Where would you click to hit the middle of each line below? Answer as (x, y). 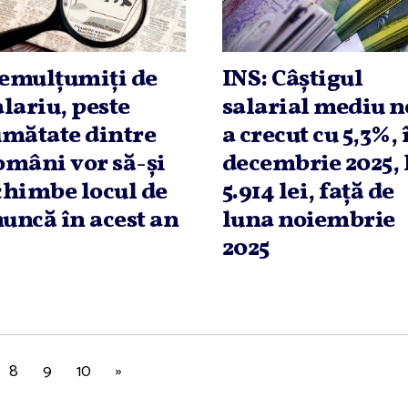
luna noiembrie (308, 221)
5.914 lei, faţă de (308, 193)
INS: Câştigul (292, 80)
